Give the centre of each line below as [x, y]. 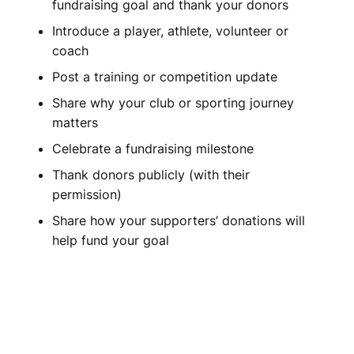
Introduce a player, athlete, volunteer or [170, 31]
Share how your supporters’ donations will [179, 221]
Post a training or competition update [165, 77]
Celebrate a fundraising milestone [153, 149]
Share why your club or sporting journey [173, 103]
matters [75, 123]
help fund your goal [111, 241]
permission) [87, 195]
